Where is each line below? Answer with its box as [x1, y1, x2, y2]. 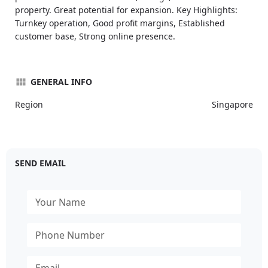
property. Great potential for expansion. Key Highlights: [15, 4, 237, 16]
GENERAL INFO [31, 76, 92, 87]
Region [15, 99, 43, 110]
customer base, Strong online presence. [15, 31, 175, 42]
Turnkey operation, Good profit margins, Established [15, 17, 225, 29]
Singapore [212, 99, 253, 110]
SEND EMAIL [15, 157, 66, 169]
